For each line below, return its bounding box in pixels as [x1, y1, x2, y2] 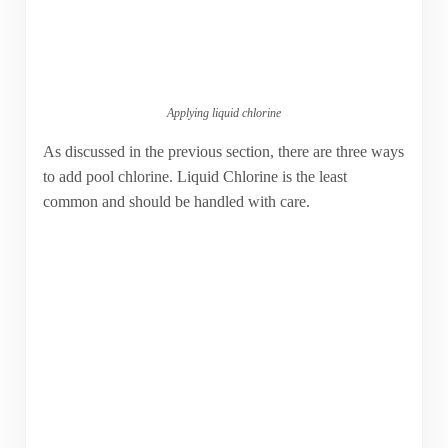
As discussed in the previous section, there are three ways [42, 142, 404, 160]
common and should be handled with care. [42, 192, 310, 210]
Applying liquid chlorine [166, 105, 281, 120]
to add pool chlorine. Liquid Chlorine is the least [42, 167, 347, 185]
